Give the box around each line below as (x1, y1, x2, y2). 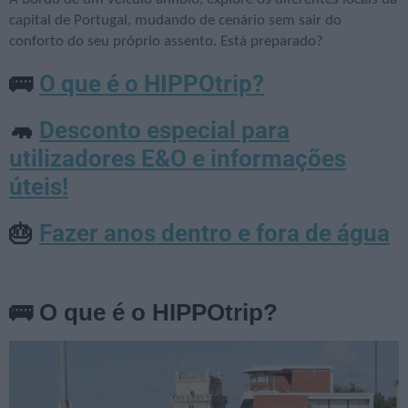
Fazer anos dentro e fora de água (39, 219, 390, 248)
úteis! (9, 173, 68, 201)
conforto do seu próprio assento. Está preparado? (9, 34, 323, 50)
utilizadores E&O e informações (9, 145, 346, 173)
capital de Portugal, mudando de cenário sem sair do (9, 13, 342, 29)
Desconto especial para (39, 117, 290, 145)
